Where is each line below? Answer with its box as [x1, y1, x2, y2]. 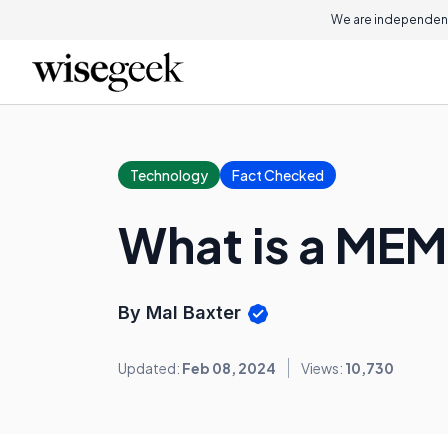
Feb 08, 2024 [182, 359, 276, 378]
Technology [130, 166, 208, 184]
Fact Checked [232, 166, 324, 184]
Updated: [118, 359, 182, 378]
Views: [301, 359, 345, 378]
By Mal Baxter [118, 302, 246, 323]
